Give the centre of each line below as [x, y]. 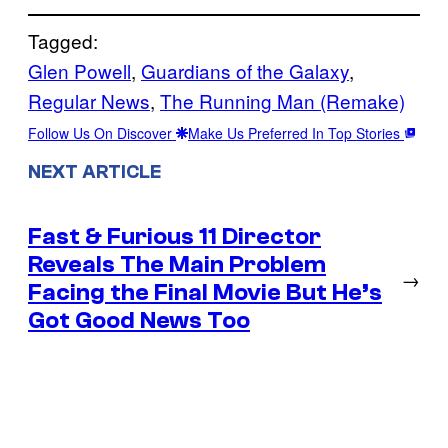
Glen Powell [79, 70]
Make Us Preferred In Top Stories [296, 132]
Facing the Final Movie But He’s [205, 293]
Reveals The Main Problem [177, 265]
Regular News [89, 100]
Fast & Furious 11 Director [174, 237]
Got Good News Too [139, 321]
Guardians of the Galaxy [245, 70]
